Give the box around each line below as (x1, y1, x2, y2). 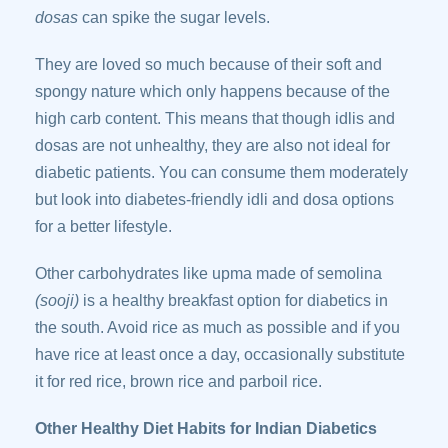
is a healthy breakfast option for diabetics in (79, 292, 388, 309)
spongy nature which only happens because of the (35, 83, 390, 100)
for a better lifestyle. (35, 218, 172, 235)
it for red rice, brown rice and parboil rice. (35, 373, 322, 390)
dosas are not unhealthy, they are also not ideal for (35, 137, 390, 154)
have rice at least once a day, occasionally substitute (35, 346, 405, 363)
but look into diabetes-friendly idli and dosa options (35, 191, 394, 208)
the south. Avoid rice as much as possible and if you (35, 319, 400, 336)
